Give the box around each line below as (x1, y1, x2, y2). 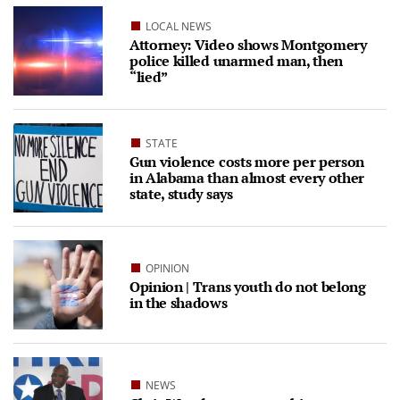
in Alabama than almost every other (129, 167, 365, 187)
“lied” (129, 66, 169, 87)
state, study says (129, 183, 233, 204)
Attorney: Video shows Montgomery (129, 34, 367, 54)
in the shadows (129, 292, 228, 312)
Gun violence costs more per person (129, 151, 365, 171)
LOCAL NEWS (146, 18, 212, 34)
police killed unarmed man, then (129, 50, 344, 71)
